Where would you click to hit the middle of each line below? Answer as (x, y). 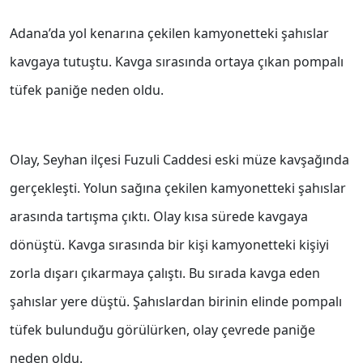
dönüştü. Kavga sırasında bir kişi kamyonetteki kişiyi (169, 245)
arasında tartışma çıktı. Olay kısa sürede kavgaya (159, 217)
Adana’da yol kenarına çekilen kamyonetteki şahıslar (169, 34)
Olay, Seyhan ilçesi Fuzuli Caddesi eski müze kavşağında (179, 160)
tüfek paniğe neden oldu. (87, 90)
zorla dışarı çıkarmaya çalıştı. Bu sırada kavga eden (165, 273)
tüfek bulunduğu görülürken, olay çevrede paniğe (162, 330)
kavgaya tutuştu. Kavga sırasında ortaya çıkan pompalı (177, 62)
